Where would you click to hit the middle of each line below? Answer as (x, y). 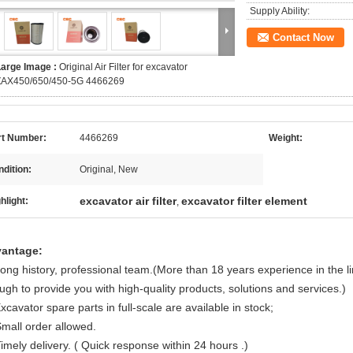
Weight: (286, 138)
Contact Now (303, 37)
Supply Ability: (280, 11)
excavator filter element (244, 201)
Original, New (109, 169)
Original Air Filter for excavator (123, 67)
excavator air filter (128, 201)
